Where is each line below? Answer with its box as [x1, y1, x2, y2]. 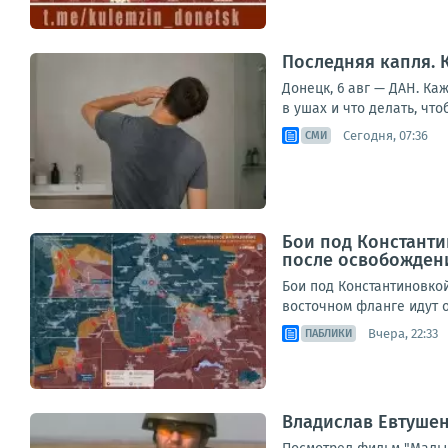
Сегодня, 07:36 [343, 127, 428, 143]
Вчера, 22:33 [368, 325, 438, 341]
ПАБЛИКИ [305, 327, 352, 340]
